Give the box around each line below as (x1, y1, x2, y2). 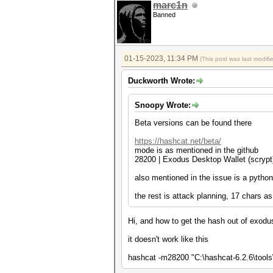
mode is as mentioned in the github (135, 146, 258, 155)
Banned (153, 11, 175, 18)
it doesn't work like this (128, 235, 208, 244)
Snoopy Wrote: (135, 101, 191, 110)
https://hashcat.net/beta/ (135, 136, 221, 146)
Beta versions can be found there (135, 118, 252, 127)
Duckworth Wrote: (128, 76, 195, 85)
